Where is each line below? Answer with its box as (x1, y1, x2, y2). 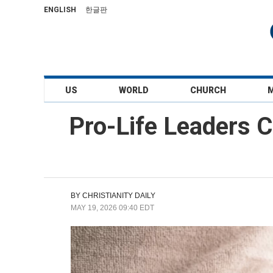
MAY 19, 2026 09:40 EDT (71, 204, 154, 212)
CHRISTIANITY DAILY (82, 191, 155, 200)
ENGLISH (44, 5, 76, 14)
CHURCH (190, 85, 227, 95)
